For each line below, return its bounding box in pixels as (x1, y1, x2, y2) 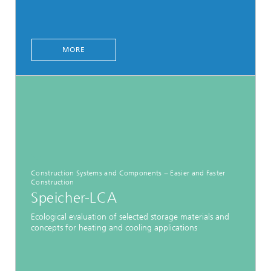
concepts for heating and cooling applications (31, 222, 197, 233)
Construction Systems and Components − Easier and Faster (31, 169, 226, 177)
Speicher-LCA (31, 189, 117, 207)
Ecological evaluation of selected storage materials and (31, 211, 229, 222)
